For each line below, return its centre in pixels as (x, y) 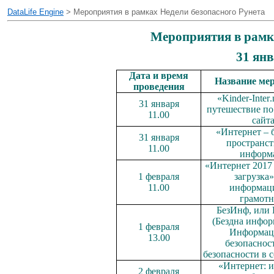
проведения (159, 87)
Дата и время (159, 76)
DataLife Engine (35, 12)
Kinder (235, 98)
